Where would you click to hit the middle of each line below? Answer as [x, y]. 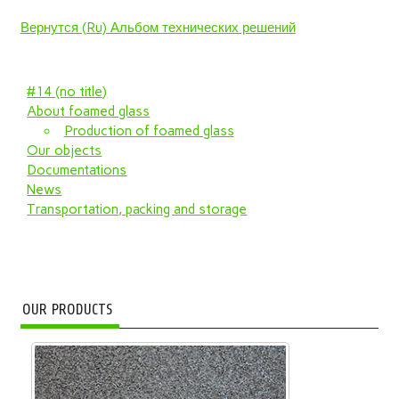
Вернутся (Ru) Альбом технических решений [158, 27]
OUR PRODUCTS [67, 310]
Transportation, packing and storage [137, 209]
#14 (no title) [67, 91]
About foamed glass [89, 111]
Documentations [77, 170]
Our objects [65, 150]
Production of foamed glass [149, 130]
